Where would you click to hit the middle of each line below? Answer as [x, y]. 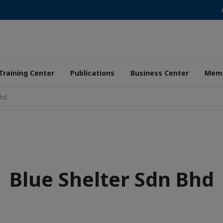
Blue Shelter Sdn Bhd [111, 179]
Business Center [160, 73]
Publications [92, 73]
